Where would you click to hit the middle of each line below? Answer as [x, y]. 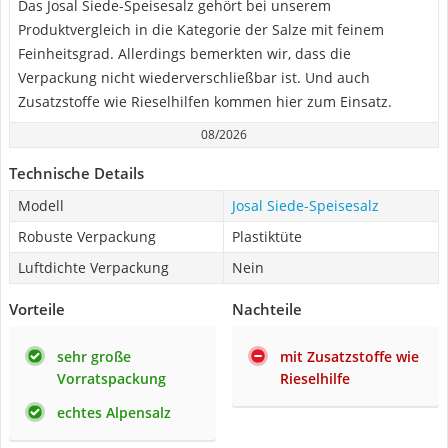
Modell [41, 205]
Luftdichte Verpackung [93, 267]
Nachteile [267, 309]
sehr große [94, 356]
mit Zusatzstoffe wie [349, 356]
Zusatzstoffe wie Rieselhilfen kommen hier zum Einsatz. [205, 101]
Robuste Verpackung [87, 236]
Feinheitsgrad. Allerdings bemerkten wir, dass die [184, 53]
